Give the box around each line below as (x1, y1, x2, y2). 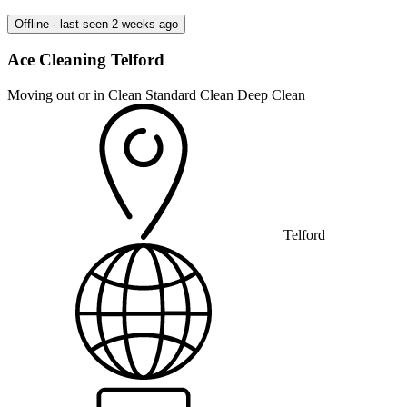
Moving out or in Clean (7, 87, 145, 103)
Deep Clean (237, 87, 305, 103)
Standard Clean (145, 87, 237, 103)
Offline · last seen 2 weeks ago (15, 16, 178, 31)
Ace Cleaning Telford (7, 50, 164, 70)
